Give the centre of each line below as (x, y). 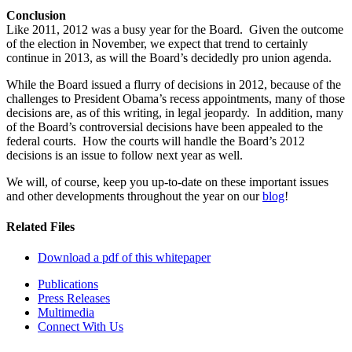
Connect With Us (81, 327)
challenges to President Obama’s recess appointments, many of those (176, 98)
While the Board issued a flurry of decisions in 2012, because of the (174, 84)
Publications (68, 284)
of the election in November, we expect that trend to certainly (157, 43)
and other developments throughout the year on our (134, 196)
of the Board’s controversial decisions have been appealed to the (165, 126)
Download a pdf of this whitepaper (124, 258)
